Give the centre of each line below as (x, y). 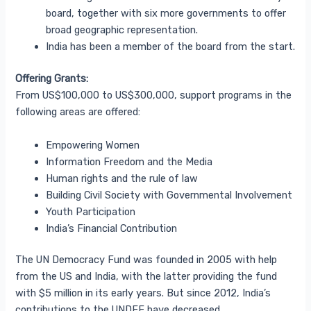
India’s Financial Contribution (112, 228)
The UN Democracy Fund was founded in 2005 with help (146, 260)
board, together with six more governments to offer (166, 14)
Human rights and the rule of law (122, 178)
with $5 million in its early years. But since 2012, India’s (143, 293)
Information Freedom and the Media (129, 161)
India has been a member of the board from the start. (171, 47)
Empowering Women (93, 145)
